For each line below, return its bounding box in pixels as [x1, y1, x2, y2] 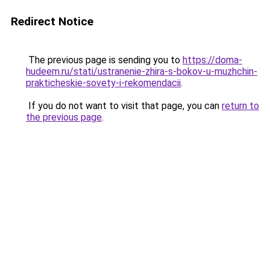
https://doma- [183, 54, 242, 66]
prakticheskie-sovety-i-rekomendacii [26, 77, 181, 89]
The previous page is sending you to [26, 54, 183, 66]
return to [222, 100, 259, 111]
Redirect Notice [11, 14, 93, 28]
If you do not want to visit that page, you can [26, 100, 222, 111]
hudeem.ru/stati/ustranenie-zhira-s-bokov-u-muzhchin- [26, 66, 257, 77]
